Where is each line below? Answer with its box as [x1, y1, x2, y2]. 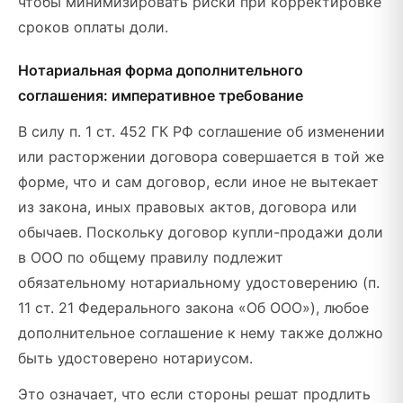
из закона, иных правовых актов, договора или [18, 198, 357, 216]
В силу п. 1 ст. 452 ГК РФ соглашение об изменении [18, 122, 385, 140]
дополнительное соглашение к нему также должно [18, 324, 383, 342]
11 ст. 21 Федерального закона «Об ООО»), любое [18, 299, 369, 317]
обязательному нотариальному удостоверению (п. [18, 273, 380, 291]
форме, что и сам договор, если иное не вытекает [18, 173, 379, 191]
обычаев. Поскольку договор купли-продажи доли [18, 223, 383, 241]
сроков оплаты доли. [18, 18, 168, 36]
